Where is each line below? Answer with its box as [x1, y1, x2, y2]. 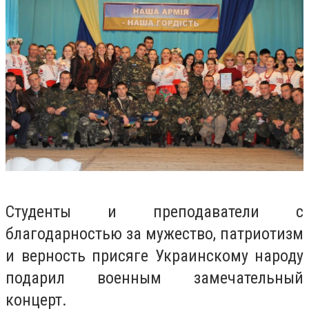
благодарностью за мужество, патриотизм [6, 224, 303, 244]
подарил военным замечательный [6, 268, 303, 288]
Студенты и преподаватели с [6, 202, 303, 222]
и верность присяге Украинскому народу [6, 246, 303, 266]
